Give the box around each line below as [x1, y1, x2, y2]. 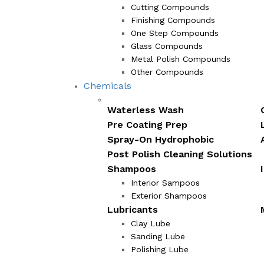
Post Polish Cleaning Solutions [107, 148, 252, 160]
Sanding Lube [131, 231, 185, 241]
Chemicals [84, 80, 131, 91]
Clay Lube [131, 218, 170, 228]
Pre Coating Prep [107, 118, 187, 130]
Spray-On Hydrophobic [107, 133, 214, 145]
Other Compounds [131, 67, 203, 77]
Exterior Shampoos [131, 190, 207, 200]
